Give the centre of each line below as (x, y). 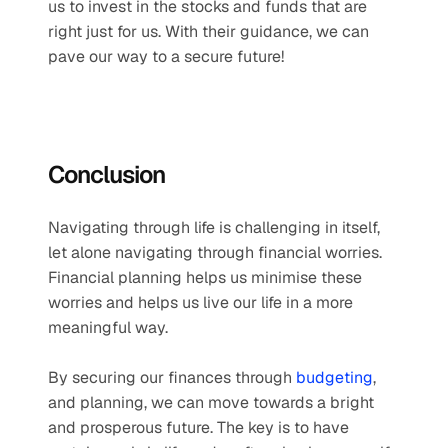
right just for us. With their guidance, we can (208, 31)
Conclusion (106, 174)
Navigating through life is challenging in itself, (214, 227)
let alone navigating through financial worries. (215, 252)
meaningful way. (110, 327)
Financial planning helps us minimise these (205, 277)
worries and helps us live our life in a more (200, 302)
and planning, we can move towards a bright (211, 402)
